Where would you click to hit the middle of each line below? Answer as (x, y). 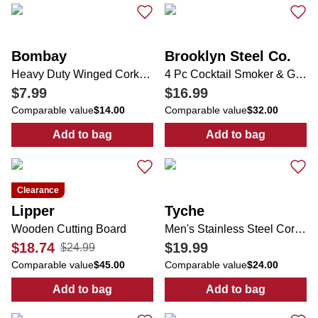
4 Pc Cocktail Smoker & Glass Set (301, 74)
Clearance (38, 190)
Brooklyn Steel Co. (228, 56)
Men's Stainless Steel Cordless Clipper (300, 229)
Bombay (39, 56)
